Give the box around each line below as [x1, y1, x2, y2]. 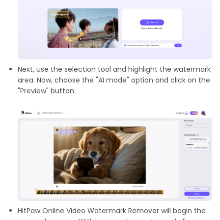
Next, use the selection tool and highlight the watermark [18, 64, 211, 74]
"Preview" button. [18, 85, 76, 96]
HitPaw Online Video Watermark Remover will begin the [18, 206, 206, 216]
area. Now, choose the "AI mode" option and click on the [18, 75, 210, 85]
